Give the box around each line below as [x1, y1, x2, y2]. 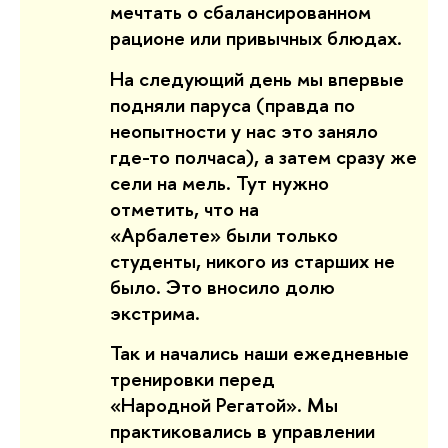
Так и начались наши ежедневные [110, 339, 409, 367]
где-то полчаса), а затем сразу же [110, 142, 417, 170]
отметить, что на [110, 194, 259, 222]
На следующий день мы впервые [110, 64, 404, 92]
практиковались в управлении [110, 417, 375, 445]
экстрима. [110, 298, 205, 326]
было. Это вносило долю [110, 272, 335, 300]
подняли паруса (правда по [110, 90, 355, 118]
